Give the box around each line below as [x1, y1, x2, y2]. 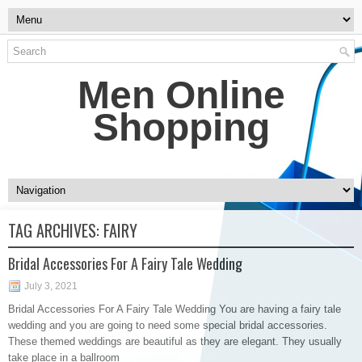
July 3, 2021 [24, 280, 78, 292]
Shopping [92, 106, 270, 149]
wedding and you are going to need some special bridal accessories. [8, 319, 327, 331]
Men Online [77, 74, 285, 116]
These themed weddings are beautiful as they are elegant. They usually [8, 335, 342, 347]
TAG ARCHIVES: [8, 218, 103, 242]
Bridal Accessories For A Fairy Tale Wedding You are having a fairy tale [8, 303, 341, 315]
